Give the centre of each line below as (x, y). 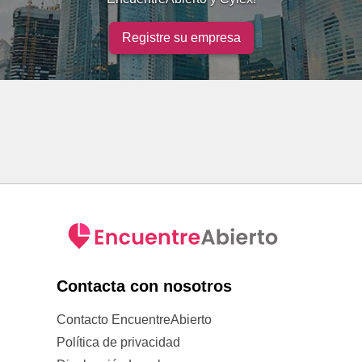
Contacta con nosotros (144, 286)
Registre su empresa (181, 38)
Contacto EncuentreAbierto (134, 320)
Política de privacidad (118, 342)
